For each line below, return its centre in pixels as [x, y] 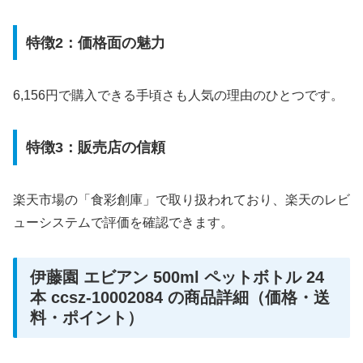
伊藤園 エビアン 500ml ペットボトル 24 [177, 277]
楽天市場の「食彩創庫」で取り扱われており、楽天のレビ [181, 200]
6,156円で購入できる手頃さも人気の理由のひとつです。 [178, 95]
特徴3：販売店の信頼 [95, 148]
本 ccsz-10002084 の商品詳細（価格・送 [180, 297]
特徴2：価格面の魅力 [95, 43]
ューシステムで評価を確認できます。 [123, 223]
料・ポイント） [87, 317]
